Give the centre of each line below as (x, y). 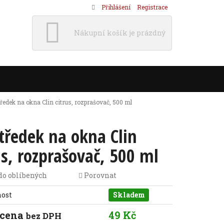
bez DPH (44, 216)
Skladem (129, 195)
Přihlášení (116, 7)
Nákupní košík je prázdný (120, 33)
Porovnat (99, 175)
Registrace (152, 7)
